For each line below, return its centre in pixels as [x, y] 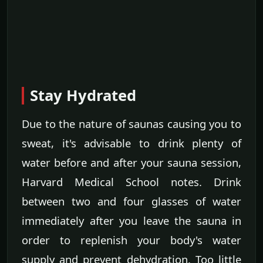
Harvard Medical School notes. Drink [131, 182]
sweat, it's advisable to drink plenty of [131, 143]
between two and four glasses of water [131, 201]
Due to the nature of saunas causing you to [131, 124]
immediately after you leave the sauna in [131, 221]
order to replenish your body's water [131, 240]
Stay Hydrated [83, 96]
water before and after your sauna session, [131, 163]
